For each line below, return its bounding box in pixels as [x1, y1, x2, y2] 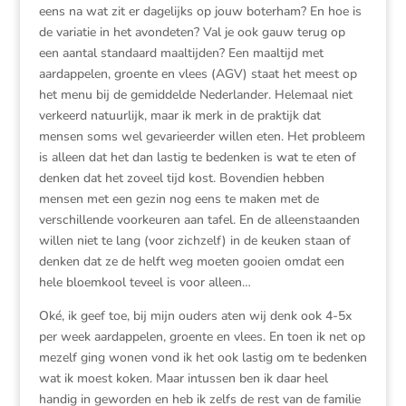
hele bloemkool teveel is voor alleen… [38, 274, 251, 291]
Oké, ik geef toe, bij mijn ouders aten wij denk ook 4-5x [38, 307, 352, 324]
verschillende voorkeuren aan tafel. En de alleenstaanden [38, 211, 360, 228]
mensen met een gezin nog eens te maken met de [38, 190, 319, 208]
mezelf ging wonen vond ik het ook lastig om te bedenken [38, 349, 367, 366]
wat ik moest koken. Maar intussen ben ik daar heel [38, 370, 328, 387]
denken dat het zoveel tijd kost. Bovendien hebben [38, 169, 324, 187]
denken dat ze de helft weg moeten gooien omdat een [38, 253, 344, 270]
